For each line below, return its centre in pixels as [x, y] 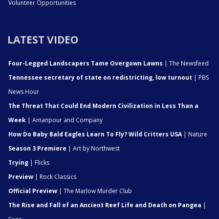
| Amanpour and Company [64, 120]
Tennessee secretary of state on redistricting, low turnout [100, 77]
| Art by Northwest [93, 148]
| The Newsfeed [186, 63]
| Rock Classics [55, 176]
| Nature [195, 134]
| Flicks [39, 162]
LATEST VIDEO [43, 39]
